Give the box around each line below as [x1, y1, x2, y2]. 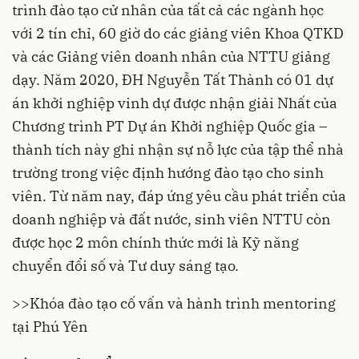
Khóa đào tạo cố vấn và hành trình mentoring [30, 293, 336, 313]
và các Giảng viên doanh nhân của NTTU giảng [12, 46, 330, 66]
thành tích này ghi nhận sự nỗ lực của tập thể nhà [12, 139, 344, 159]
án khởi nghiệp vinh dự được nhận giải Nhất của [12, 93, 337, 112]
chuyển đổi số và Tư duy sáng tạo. [12, 256, 239, 275]
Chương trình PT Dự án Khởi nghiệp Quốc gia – [12, 116, 328, 135]
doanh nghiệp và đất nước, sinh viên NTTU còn [12, 209, 331, 228]
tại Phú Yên [12, 317, 88, 336]
